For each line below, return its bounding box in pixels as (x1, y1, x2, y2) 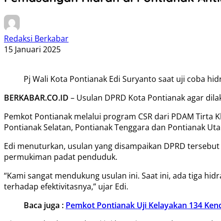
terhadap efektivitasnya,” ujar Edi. (4, 181, 128, 192)
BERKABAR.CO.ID (4, 92, 69, 103)
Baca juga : (24, 199, 66, 211)
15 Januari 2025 (4, 43, 61, 55)
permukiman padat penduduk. (4, 151, 117, 162)
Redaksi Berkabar (4, 33, 69, 44)
